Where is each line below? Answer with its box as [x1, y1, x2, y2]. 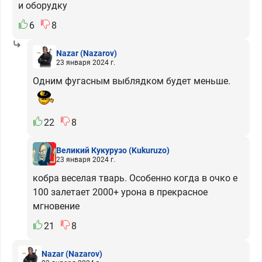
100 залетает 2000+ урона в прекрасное [33, 187, 208, 198]
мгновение [33, 201, 80, 212]
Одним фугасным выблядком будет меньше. [33, 75, 230, 87]
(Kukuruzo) [129, 145, 170, 155]
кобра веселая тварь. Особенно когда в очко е [33, 173, 237, 184]
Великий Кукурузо [56, 145, 127, 155]
